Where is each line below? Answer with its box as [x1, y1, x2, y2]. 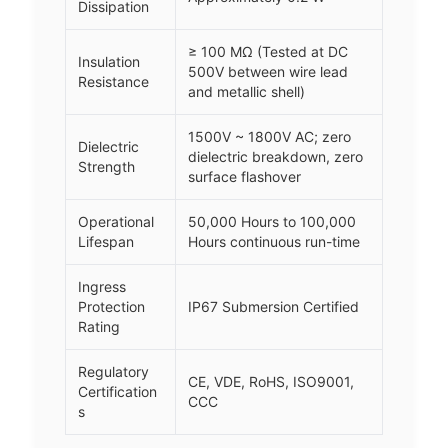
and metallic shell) [188, 83, 305, 101]
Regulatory [78, 363, 149, 381]
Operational [78, 213, 154, 231]
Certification [78, 383, 157, 401]
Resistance [78, 73, 149, 91]
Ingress [78, 278, 126, 296]
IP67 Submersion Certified [188, 298, 359, 316]
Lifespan [78, 233, 134, 251]
